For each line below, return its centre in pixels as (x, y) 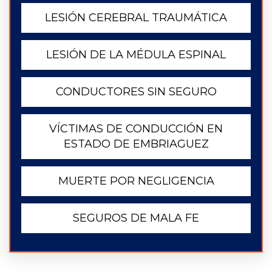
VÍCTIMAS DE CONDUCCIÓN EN (136, 129)
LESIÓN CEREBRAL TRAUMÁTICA (136, 18)
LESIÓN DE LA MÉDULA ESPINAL (136, 55)
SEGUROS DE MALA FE (136, 218)
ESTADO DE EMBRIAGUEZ (136, 144)
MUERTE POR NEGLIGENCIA (136, 181)
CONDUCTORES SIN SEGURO (136, 92)
